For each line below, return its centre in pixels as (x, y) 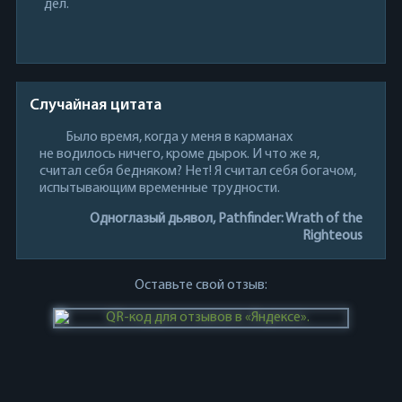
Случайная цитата (95, 105)
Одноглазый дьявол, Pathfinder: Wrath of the (227, 218)
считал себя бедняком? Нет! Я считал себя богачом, (197, 171)
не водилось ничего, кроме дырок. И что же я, (179, 154)
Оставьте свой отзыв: (201, 285)
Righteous (333, 236)
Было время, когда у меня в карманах (179, 137)
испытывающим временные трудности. (159, 188)
